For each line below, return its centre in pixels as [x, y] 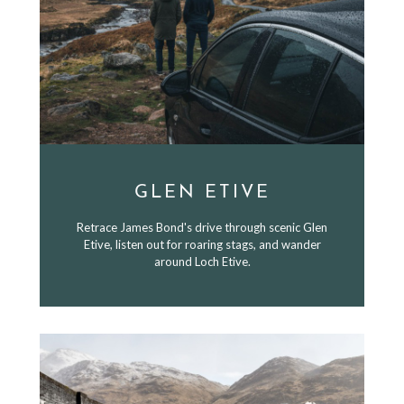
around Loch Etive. [202, 262]
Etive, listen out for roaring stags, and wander [202, 244]
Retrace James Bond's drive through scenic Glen [202, 227]
